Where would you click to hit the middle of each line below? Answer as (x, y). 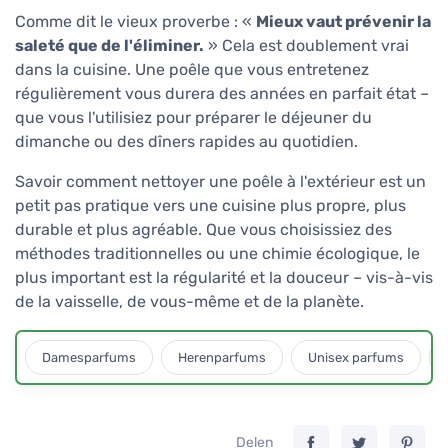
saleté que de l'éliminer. (109, 46)
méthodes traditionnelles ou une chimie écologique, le (217, 254)
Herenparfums (222, 357)
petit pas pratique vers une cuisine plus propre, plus (210, 206)
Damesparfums (89, 357)
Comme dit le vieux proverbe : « (135, 22)
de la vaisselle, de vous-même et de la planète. (189, 302)
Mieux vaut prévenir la (343, 22)
